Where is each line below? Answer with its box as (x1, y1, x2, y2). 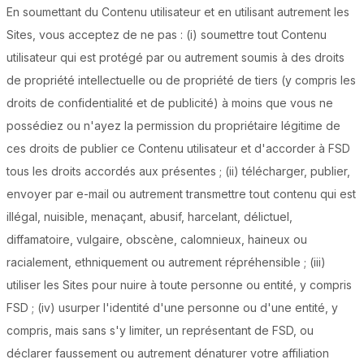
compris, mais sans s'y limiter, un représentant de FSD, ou (6, 323, 314, 338)
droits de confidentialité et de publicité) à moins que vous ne (6, 96, 333, 110)
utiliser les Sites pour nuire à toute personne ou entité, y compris (6, 278, 352, 292)
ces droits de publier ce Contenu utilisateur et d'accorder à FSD (6, 141, 350, 156)
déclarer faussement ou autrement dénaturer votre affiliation (6, 346, 329, 361)
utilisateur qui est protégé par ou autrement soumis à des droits (6, 50, 344, 65)
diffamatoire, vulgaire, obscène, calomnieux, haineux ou (6, 232, 307, 247)
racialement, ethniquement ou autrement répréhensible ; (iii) (6, 255, 326, 270)
